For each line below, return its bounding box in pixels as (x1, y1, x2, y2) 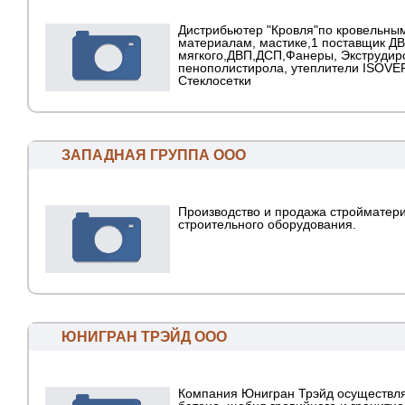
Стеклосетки (178, 73, 251, 89)
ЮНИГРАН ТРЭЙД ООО (61, 329, 227, 345)
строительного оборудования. (178, 217, 356, 232)
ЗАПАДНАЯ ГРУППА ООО (61, 147, 246, 164)
